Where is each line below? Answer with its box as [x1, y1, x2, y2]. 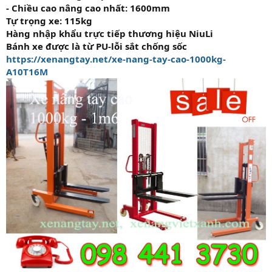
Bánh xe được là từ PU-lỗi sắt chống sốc [6, 39, 187, 52]
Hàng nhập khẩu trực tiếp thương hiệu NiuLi [6, 27, 213, 39]
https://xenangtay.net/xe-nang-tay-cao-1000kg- [6, 52, 226, 65]
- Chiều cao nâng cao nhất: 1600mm [6, 1, 170, 14]
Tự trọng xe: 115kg [6, 14, 92, 27]
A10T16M [6, 65, 48, 78]
